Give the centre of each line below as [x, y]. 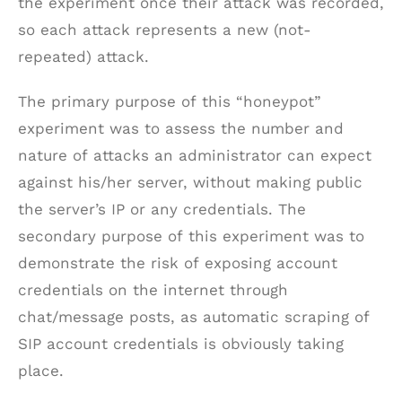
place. [41, 371]
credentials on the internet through [153, 290]
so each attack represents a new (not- [165, 30]
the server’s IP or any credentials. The [162, 209]
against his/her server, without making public [190, 182]
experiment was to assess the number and [181, 128]
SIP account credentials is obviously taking [181, 344]
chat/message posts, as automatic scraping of [194, 317]
